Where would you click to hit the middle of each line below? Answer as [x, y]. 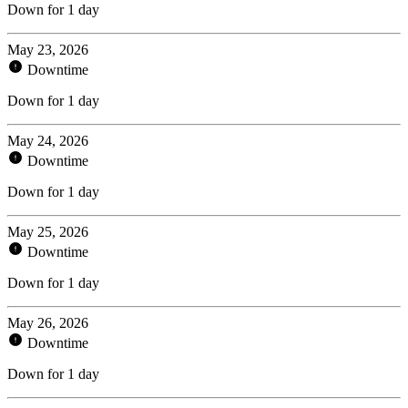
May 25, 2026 [48, 231]
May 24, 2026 [48, 140]
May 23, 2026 [48, 49]
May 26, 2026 [48, 322]
